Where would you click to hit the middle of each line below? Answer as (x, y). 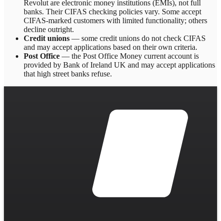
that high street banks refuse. (68, 74)
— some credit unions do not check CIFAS (138, 38)
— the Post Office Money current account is (129, 56)
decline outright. (49, 30)
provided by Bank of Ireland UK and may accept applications (119, 65)
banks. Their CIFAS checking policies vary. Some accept (112, 12)
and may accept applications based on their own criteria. (110, 47)
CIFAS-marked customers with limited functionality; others (115, 21)
